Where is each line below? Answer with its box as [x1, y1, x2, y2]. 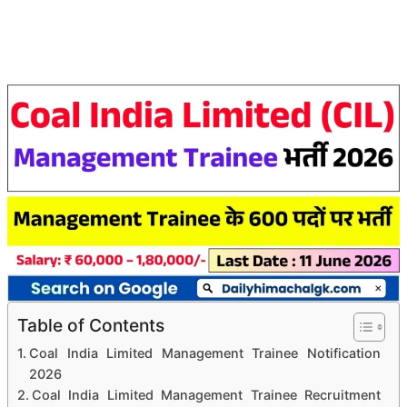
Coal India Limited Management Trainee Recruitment [31, 386, 381, 402]
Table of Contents [17, 314, 164, 337]
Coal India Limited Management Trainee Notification [28, 344, 381, 361]
